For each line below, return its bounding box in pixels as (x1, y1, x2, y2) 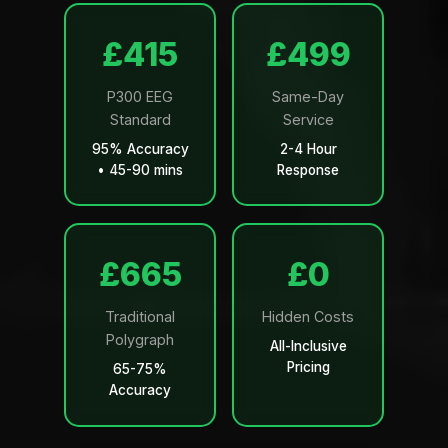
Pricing (286, 358, 330, 375)
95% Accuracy (91, 141, 189, 157)
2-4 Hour (279, 141, 337, 157)
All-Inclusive (269, 337, 347, 354)
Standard (109, 111, 171, 128)
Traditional (105, 307, 175, 325)
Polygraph (106, 330, 174, 348)
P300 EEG (107, 88, 173, 105)
